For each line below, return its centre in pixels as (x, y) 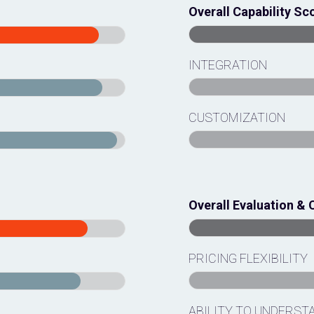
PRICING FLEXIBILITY (248, 258)
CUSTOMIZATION (237, 117)
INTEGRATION (228, 65)
